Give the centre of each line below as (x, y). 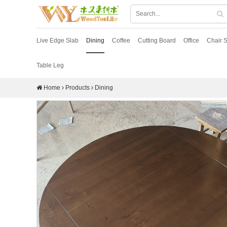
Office (191, 40)
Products (78, 87)
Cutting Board (157, 40)
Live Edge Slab (58, 40)
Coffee (121, 40)
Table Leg (50, 65)
